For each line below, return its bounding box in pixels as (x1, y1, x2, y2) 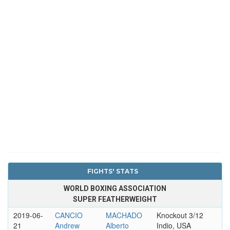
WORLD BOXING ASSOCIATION (64, 184, 166, 193)
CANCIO (54, 209, 83, 220)
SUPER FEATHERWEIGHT (73, 195, 157, 203)
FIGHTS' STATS (87, 167, 138, 175)
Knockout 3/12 (156, 209, 203, 220)
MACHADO (105, 209, 142, 220)
